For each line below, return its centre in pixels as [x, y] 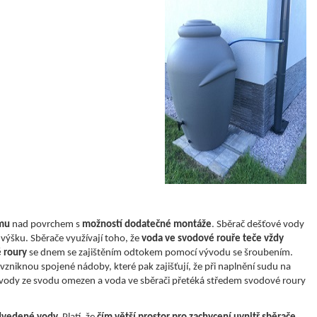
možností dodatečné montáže [147, 225]
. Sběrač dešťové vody [258, 225]
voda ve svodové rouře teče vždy [213, 239]
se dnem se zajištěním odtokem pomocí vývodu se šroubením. [160, 253]
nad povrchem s [46, 225]
